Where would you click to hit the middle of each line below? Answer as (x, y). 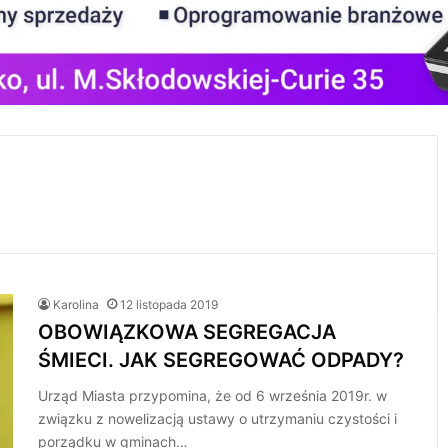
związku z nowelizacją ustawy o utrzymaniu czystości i (218, 418)
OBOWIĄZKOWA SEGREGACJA (187, 332)
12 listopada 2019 (169, 304)
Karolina (76, 304)
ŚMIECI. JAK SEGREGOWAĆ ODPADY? (221, 360)
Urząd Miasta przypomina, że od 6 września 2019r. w (213, 395)
